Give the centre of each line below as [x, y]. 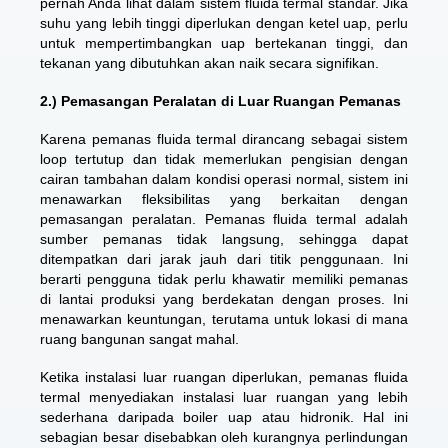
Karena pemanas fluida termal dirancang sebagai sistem [224, 139]
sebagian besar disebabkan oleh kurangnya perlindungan [224, 437]
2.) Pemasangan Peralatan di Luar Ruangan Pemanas [220, 101]
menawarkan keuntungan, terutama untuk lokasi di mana [224, 319]
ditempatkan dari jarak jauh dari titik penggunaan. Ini [224, 259]
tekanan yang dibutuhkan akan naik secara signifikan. [209, 63]
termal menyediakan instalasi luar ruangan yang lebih [224, 397]
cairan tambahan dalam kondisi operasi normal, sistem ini [224, 179]
